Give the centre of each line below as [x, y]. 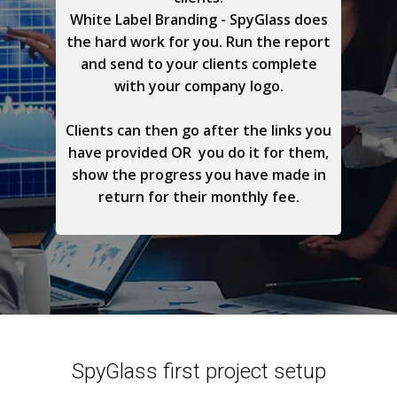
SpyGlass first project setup [198, 371]
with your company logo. [198, 86]
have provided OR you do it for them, [198, 152]
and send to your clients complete [198, 64]
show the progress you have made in [198, 175]
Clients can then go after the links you [198, 130]
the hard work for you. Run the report [198, 42]
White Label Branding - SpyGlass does [198, 19]
